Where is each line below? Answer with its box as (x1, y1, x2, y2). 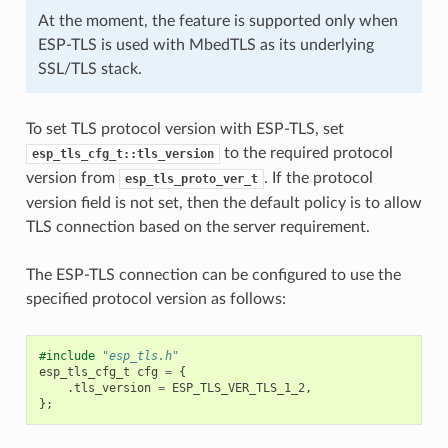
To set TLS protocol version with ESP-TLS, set (25, 120, 344, 137)
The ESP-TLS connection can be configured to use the (25, 266, 401, 283)
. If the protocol (263, 169, 373, 186)
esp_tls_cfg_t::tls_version (31, 146, 214, 161)
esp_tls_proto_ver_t (124, 171, 258, 186)
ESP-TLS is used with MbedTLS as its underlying (37, 36, 374, 53)
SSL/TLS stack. (37, 60, 142, 77)
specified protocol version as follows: (25, 290, 286, 307)
